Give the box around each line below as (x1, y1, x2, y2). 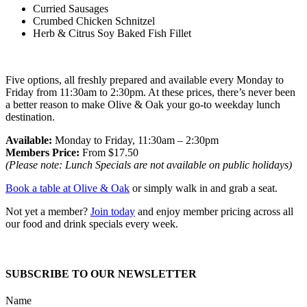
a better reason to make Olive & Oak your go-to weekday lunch (5, 98, 280, 110)
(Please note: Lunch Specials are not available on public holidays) (5, 158, 292, 171)
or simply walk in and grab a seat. (130, 182, 278, 194)
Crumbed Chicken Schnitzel (33, 14, 155, 27)
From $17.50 (79, 146, 138, 158)
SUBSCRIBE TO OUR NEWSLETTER (5, 267, 197, 280)
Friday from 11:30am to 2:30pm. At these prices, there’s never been (5, 86, 295, 98)
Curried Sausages (33, 2, 108, 14)
